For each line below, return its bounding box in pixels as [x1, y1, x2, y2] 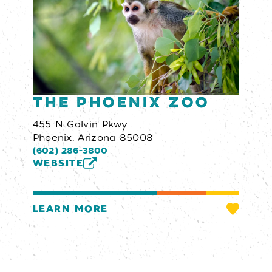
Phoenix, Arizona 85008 [32, 132, 154, 143]
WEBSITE [32, 158, 84, 169]
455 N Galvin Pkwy [32, 118, 128, 130]
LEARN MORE [32, 203, 108, 214]
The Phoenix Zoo [32, 91, 210, 115]
